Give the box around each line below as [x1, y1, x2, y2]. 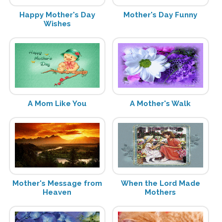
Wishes [43, 19, 71, 28]
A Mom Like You [27, 99, 87, 108]
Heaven [43, 187, 72, 197]
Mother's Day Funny [123, 10, 198, 19]
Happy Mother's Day [19, 10, 95, 19]
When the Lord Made [120, 178, 200, 188]
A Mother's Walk [130, 99, 191, 108]
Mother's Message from [12, 178, 102, 188]
